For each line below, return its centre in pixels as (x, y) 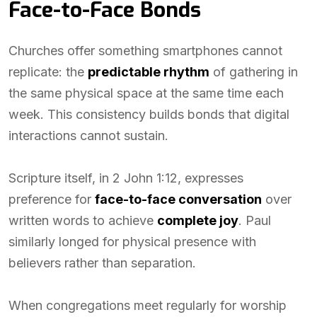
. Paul (255, 220)
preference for (52, 199)
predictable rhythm (149, 72)
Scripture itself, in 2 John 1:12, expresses (126, 178)
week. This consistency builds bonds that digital (149, 114)
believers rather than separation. (102, 263)
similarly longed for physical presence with (132, 242)
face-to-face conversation (178, 199)
